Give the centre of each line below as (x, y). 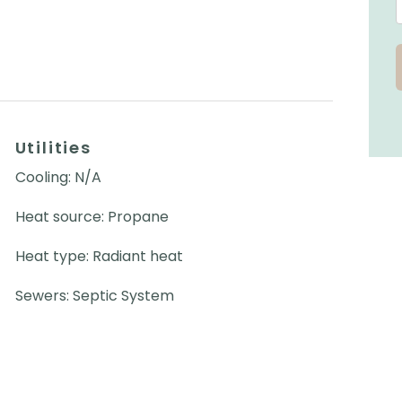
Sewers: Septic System (94, 295)
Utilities (53, 147)
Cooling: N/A (58, 177)
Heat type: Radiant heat (99, 256)
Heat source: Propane (92, 216)
